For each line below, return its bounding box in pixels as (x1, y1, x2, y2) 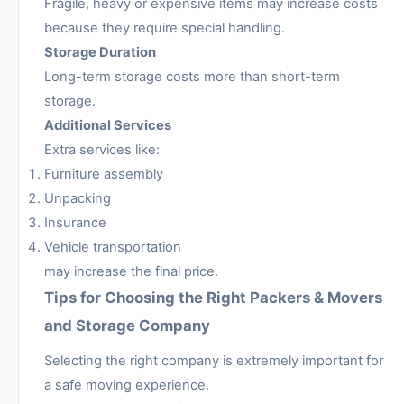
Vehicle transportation (44, 238, 181, 255)
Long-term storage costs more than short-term (44, 68, 340, 85)
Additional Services (44, 116, 171, 133)
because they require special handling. (44, 19, 285, 36)
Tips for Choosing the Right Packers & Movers (44, 288, 382, 307)
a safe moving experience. (44, 377, 209, 394)
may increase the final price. (44, 262, 218, 280)
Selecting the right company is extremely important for (44, 353, 383, 370)
